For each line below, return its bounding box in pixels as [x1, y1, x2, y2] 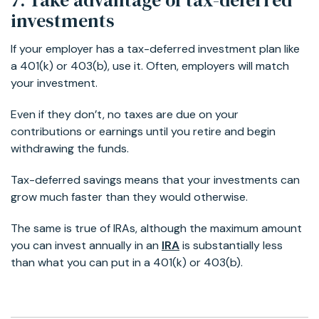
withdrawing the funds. [11, 140, 129, 156]
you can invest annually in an [11, 237, 162, 253]
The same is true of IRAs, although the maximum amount [11, 220, 302, 236]
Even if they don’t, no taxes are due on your [11, 106, 239, 122]
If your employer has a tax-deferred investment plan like [11, 41, 300, 56]
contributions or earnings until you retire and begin [11, 123, 276, 139]
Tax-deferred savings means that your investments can [11, 172, 300, 187]
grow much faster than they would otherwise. [11, 189, 248, 204]
